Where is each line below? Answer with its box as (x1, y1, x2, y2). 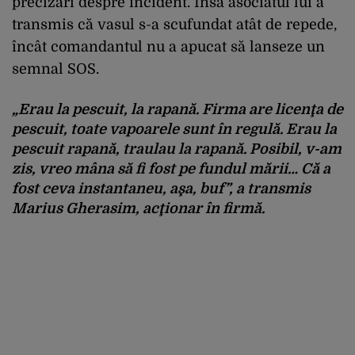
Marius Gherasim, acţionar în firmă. (12, 200, 265, 216)
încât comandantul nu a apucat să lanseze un (12, 39, 325, 55)
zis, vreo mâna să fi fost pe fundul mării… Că (12, 161, 323, 177)
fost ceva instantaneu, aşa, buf (12, 181, 224, 197)
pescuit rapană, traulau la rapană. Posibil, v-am (12, 141, 342, 157)
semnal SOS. (12, 61, 99, 77)
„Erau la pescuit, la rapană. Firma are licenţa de (12, 101, 343, 117)
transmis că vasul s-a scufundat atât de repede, (12, 17, 337, 32)
